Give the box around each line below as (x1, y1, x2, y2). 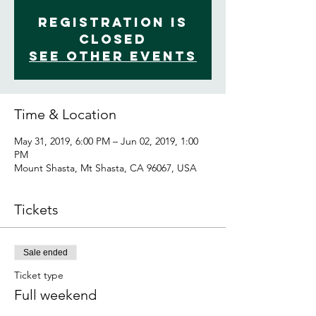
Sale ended (23, 248, 68, 257)
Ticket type (14, 269, 63, 281)
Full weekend (14, 286, 97, 303)
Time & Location (14, 106, 116, 123)
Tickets (14, 201, 59, 218)
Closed (79, 31, 147, 47)
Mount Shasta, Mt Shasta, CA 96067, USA (14, 162, 197, 174)
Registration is (38, 14, 188, 30)
